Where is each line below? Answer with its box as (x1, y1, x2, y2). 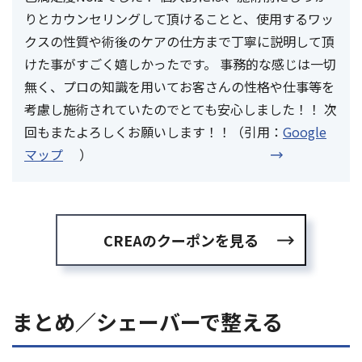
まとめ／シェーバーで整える (12, 306, 283, 337)
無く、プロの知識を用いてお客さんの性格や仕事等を (24, 77, 335, 97)
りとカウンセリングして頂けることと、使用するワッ (24, 9, 334, 29)
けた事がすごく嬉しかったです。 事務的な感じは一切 (24, 54, 336, 74)
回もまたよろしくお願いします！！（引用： (24, 122, 283, 142)
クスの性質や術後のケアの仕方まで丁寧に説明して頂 (24, 32, 335, 52)
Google (283, 122, 326, 142)
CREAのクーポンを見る (103, 229, 259, 251)
